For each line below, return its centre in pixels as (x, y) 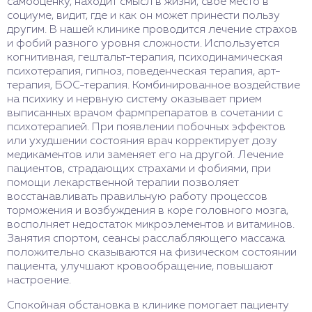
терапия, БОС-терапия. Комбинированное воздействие (154, 86)
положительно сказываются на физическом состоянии (152, 253)
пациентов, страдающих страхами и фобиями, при (139, 170)
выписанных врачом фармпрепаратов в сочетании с (145, 114)
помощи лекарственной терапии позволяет (123, 184)
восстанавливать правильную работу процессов (137, 197)
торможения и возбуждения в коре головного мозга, (148, 211)
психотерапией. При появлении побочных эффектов (146, 128)
